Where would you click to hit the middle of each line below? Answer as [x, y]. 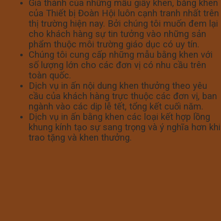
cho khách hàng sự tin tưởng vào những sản [117, 34]
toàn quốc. [51, 75]
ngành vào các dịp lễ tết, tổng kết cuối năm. [117, 107]
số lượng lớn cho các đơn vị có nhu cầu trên [117, 65]
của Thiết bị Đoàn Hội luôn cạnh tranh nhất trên [124, 13]
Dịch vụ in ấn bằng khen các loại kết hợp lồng [119, 117]
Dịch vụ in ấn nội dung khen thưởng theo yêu [118, 86]
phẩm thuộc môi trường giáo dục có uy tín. [115, 44]
